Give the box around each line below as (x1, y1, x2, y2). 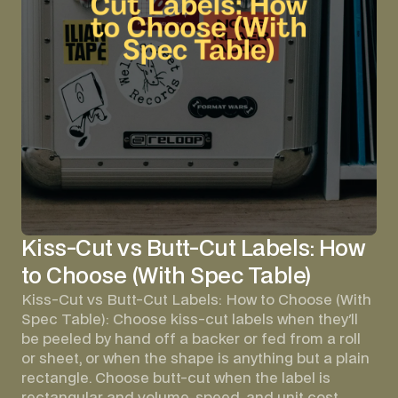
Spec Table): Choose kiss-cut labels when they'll (20, 312, 358, 327)
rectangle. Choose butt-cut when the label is (20, 370, 330, 386)
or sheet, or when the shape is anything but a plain (20, 351, 370, 366)
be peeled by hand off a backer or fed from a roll (20, 331, 361, 346)
